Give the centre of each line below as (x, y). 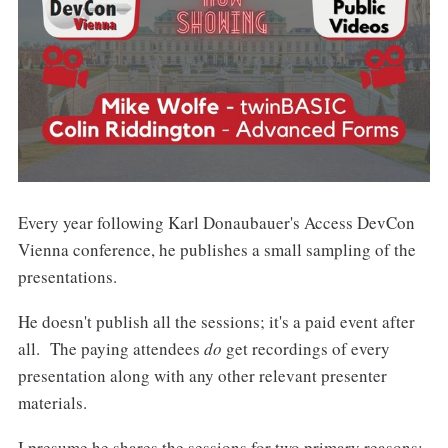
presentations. (67, 276)
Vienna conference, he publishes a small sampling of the (216, 249)
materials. (52, 402)
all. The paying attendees (110, 348)
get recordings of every (305, 348)
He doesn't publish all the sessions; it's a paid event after (216, 321)
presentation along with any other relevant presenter (202, 375)
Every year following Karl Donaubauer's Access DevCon (216, 222)
